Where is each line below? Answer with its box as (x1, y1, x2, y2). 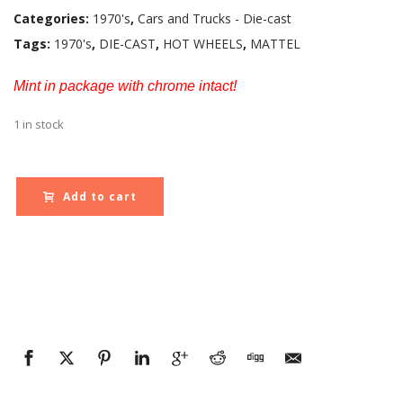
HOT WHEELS (163, 34, 243, 52)
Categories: (13, 9, 93, 27)
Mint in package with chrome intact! (13, 77, 237, 94)
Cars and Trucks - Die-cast (138, 9, 291, 27)
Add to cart (63, 188, 137, 204)
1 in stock (13, 115, 64, 132)
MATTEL (250, 34, 300, 52)
